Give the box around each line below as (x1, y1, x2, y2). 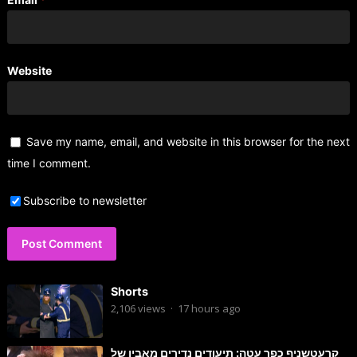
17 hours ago (177, 300, 241, 316)
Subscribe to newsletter (22, 193, 147, 207)
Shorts (110, 284, 148, 298)
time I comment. (6, 155, 91, 170)
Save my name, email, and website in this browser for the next (25, 134, 350, 148)
